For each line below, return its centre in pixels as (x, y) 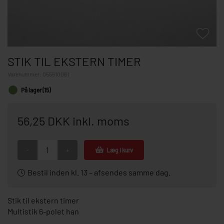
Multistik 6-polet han (43, 211)
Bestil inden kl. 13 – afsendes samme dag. (99, 172)
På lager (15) (36, 90)
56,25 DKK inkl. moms (73, 121)
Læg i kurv (120, 150)
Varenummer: (25, 74)
